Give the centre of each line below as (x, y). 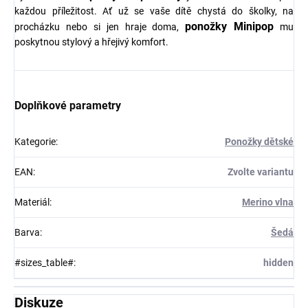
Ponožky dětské (259, 142)
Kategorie (35, 142)
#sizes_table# (44, 263)
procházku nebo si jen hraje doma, (100, 27)
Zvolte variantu (261, 172)
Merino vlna (268, 202)
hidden (278, 263)
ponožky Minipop (230, 26)
